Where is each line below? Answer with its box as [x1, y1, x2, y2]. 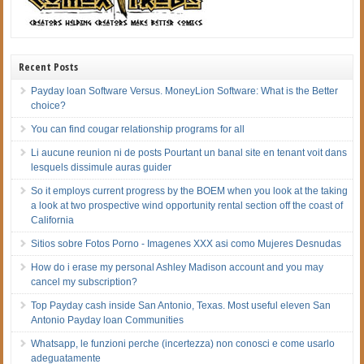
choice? [31, 99, 67, 111]
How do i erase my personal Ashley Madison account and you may [31, 261, 324, 273]
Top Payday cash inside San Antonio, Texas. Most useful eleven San [31, 299, 331, 311]
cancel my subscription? [31, 275, 138, 288]
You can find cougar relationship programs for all [31, 123, 245, 135]
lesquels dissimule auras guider [31, 161, 172, 173]
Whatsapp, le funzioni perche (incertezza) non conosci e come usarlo [31, 337, 336, 349]
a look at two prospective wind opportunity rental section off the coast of [31, 199, 344, 211]
